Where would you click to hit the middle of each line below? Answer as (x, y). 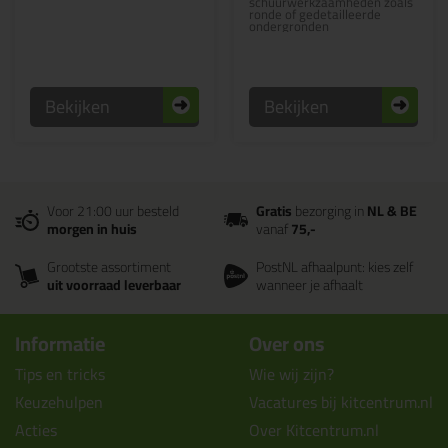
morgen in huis (92, 229)
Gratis (274, 211)
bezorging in (329, 211)
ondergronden (289, 26)
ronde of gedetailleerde (315, 14)
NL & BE (392, 211)
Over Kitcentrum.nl (314, 430)
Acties (36, 430)
